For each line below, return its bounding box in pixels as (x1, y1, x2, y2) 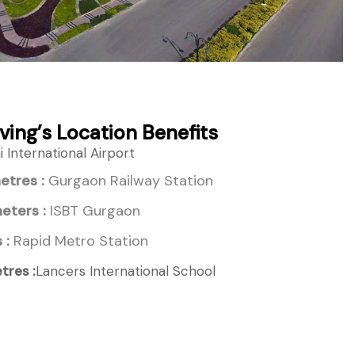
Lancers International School (36, 261, 216, 280)
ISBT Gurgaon (46, 200, 141, 220)
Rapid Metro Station (10, 231, 149, 250)
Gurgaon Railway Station (44, 170, 214, 190)
